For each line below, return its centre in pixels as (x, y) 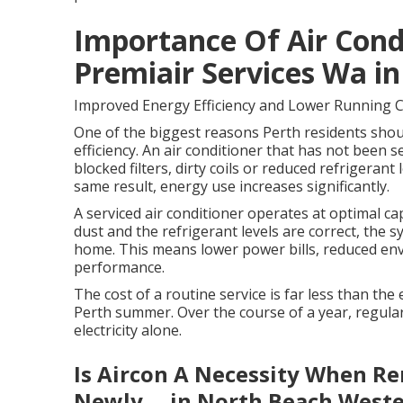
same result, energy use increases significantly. (232, 186)
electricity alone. (128, 330)
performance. (119, 267)
